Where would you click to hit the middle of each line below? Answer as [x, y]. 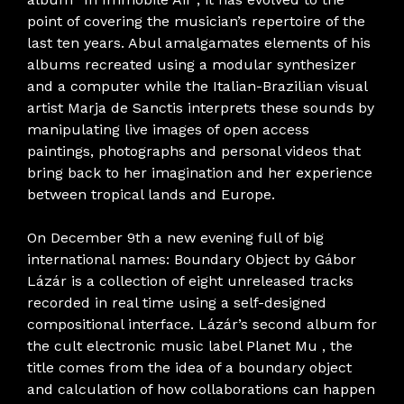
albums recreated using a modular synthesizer [192, 64]
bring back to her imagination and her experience [200, 172]
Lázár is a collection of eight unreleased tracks [190, 280]
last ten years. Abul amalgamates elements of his [199, 42]
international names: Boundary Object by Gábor [192, 259]
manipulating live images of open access [168, 129]
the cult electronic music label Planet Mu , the [190, 345]
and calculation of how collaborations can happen [201, 389]
